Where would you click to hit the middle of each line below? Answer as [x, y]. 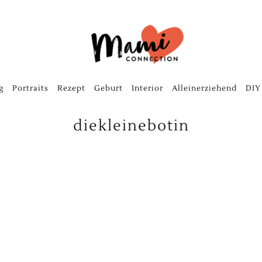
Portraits [30, 89]
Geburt [108, 89]
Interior [147, 89]
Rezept [71, 89]
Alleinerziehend [204, 89]
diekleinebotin [131, 125]
